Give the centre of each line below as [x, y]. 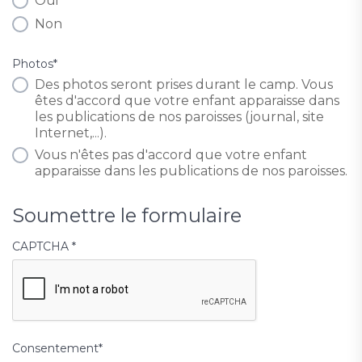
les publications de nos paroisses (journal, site [179, 117]
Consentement [55, 349]
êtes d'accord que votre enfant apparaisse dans [187, 101]
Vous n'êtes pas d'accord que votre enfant [171, 155]
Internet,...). [71, 133]
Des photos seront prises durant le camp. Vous [184, 85]
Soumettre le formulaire [127, 216]
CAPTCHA [42, 247]
